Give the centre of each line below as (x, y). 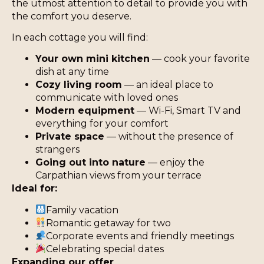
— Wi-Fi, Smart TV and (188, 111)
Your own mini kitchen (93, 59)
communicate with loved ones (107, 98)
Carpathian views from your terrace (119, 176)
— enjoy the (175, 163)
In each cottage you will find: (80, 37)
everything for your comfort (102, 124)
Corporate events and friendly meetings (140, 236)
